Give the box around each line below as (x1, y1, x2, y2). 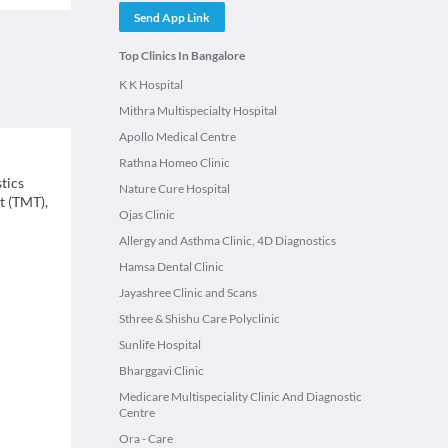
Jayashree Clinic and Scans (119, 285, 257, 300)
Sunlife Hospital (119, 337, 201, 352)
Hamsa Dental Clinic (119, 259, 224, 274)
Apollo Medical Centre (119, 129, 236, 144)
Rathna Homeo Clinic (119, 155, 230, 170)
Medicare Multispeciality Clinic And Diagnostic (119, 389, 362, 404)
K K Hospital (119, 77, 183, 92)
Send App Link (134, 9, 210, 25)
